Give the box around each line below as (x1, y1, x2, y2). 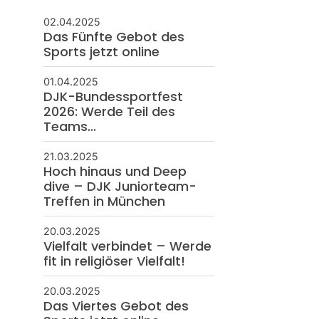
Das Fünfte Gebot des (43, 27, 184, 46)
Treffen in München (43, 192, 165, 210)
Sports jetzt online (43, 42, 159, 61)
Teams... (43, 117, 96, 135)
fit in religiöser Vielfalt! (43, 251, 185, 270)
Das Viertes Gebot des (43, 296, 189, 315)
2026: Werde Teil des (43, 102, 175, 120)
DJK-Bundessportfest (43, 87, 183, 105)
